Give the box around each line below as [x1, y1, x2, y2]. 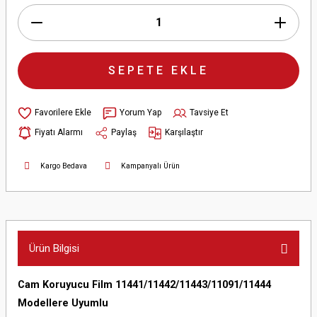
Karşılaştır [165, 127, 203, 138]
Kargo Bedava [40, 162, 87, 171]
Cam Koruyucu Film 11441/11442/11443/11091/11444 [18, 278, 271, 291]
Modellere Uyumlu [18, 296, 108, 309]
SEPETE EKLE [108, 63, 209, 77]
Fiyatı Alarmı [35, 127, 83, 138]
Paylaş [111, 127, 137, 138]
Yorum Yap [120, 108, 161, 118]
